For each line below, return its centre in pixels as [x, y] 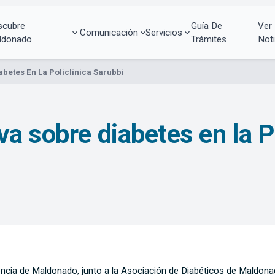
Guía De [206, 25]
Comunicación [109, 32]
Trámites [208, 39]
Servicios [164, 32]
